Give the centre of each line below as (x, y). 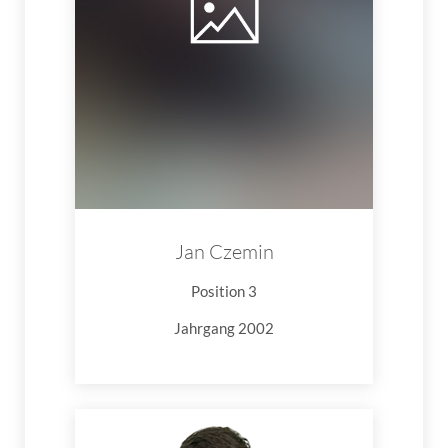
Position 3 (224, 290)
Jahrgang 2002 (224, 327)
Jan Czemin (224, 251)
